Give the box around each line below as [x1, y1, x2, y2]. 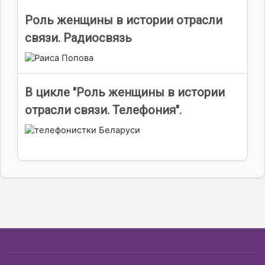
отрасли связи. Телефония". [25, 103, 182, 118]
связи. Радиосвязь [25, 30, 132, 45]
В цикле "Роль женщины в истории [25, 85, 225, 100]
